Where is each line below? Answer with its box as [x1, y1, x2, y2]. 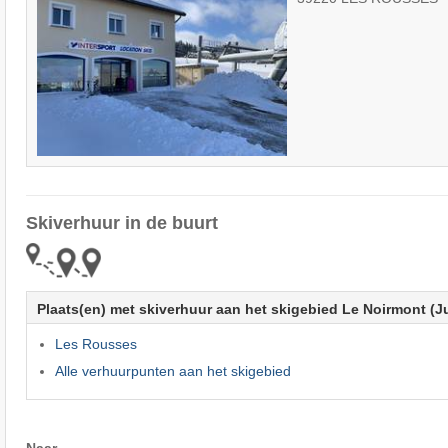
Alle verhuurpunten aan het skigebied [54, 363, 291, 380]
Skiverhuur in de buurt [25, 212, 218, 233]
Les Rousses [54, 336, 137, 353]
